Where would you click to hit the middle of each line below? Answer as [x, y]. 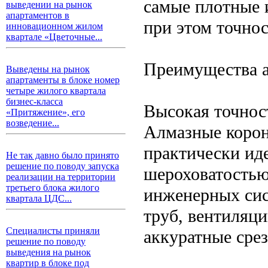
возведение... [33, 123]
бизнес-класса [34, 101]
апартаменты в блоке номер [63, 80]
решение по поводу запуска [63, 166]
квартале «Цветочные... [54, 37]
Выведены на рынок [48, 69]
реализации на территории [61, 177]
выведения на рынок [48, 252]
